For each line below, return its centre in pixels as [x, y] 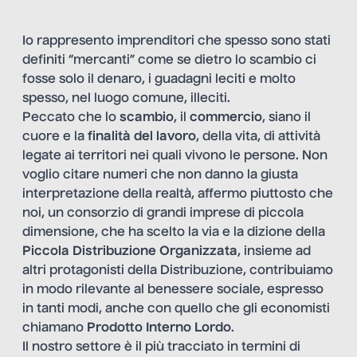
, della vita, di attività [258, 137]
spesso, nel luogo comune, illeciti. [126, 99]
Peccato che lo [71, 118]
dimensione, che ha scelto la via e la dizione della [174, 233]
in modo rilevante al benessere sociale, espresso [173, 290]
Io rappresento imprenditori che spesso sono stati [177, 42]
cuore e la [55, 137]
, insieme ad [274, 252]
